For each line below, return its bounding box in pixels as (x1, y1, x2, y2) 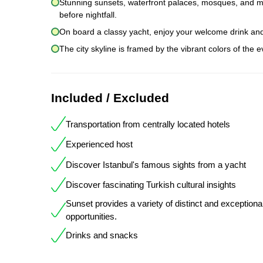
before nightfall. (59, 9, 117, 19)
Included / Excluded (51, 91, 169, 105)
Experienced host (66, 139, 133, 150)
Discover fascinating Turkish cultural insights (66, 180, 236, 190)
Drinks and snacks (66, 230, 138, 241)
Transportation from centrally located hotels (66, 119, 230, 129)
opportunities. (66, 211, 117, 222)
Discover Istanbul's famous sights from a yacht (66, 159, 246, 170)
